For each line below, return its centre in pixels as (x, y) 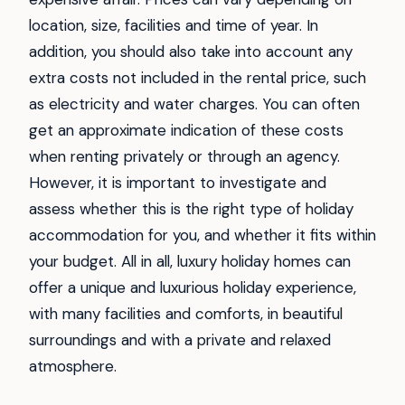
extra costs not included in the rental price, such (198, 78)
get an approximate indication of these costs (186, 131)
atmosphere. (73, 367)
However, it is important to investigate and (178, 183)
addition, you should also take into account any (191, 52)
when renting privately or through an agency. (184, 157)
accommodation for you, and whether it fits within (202, 235)
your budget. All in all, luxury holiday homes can (190, 262)
